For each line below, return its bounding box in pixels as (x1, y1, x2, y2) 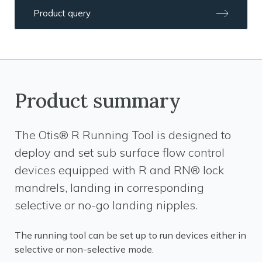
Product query (33, 8, 91, 19)
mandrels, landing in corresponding (15, 180, 204, 195)
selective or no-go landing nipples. (15, 198, 198, 212)
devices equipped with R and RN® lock (15, 163, 224, 177)
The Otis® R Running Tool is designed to (15, 127, 231, 142)
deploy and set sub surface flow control (15, 145, 225, 160)
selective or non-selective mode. (15, 243, 154, 255)
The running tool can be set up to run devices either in (15, 229, 246, 241)
